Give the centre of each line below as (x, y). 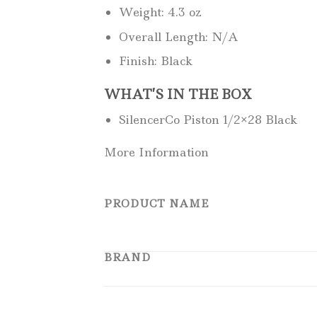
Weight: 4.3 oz (160, 12)
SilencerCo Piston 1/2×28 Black (208, 119)
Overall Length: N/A (178, 36)
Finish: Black (155, 61)
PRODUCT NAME (156, 203)
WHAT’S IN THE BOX (178, 94)
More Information (156, 152)
